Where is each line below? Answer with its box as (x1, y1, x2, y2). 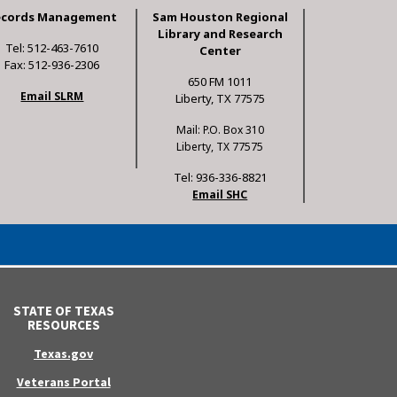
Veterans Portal (16, 374, 111, 391)
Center (198, 43, 241, 59)
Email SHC (192, 187, 248, 203)
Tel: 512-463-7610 (5, 40, 99, 57)
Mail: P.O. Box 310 (175, 122, 264, 138)
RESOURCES (27, 316, 100, 334)
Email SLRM (20, 89, 84, 105)
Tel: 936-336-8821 (173, 169, 267, 186)
